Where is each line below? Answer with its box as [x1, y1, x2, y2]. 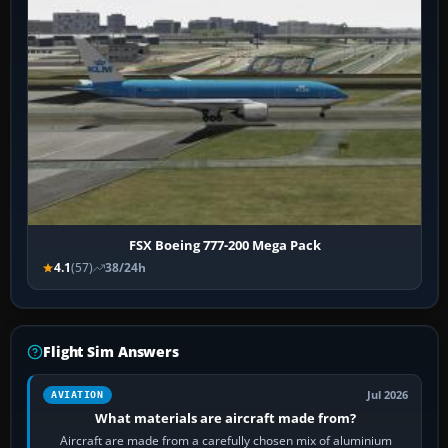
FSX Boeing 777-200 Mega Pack [128, 236, 321, 255]
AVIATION [51, 389, 104, 401]
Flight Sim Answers [43, 342, 179, 362]
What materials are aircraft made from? [95, 409, 357, 428]
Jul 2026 [367, 388, 409, 403]
